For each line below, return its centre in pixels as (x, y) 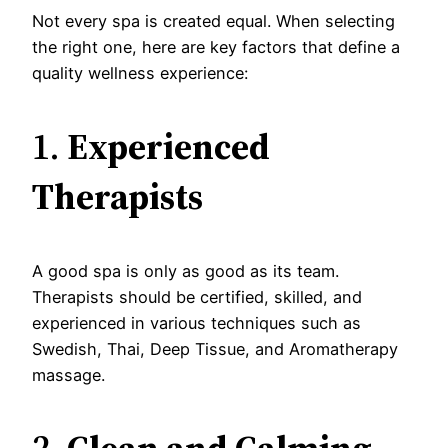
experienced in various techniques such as (196, 322)
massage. (68, 374)
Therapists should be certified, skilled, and (197, 296)
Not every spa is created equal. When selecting (213, 20)
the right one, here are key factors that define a (216, 46)
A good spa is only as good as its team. (185, 270)
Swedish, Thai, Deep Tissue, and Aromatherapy (215, 348)
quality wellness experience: (140, 72)
